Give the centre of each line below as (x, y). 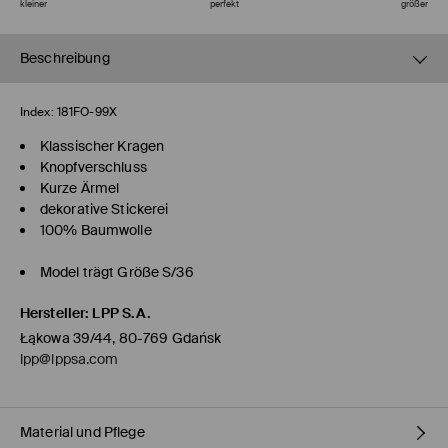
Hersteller (53, 313)
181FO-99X (86, 112)
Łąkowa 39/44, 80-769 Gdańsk (121, 338)
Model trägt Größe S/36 (117, 272)
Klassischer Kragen (102, 146)
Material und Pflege (82, 432)
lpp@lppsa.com (69, 359)
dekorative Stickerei (104, 209)
